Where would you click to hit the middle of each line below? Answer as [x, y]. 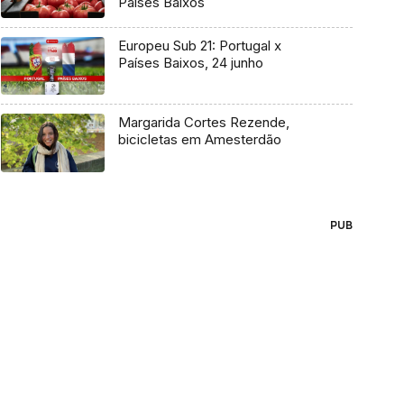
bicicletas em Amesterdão [199, 140]
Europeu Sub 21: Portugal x [199, 45]
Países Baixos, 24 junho [190, 62]
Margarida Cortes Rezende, [203, 123]
